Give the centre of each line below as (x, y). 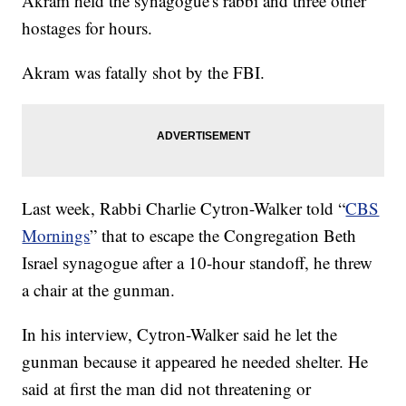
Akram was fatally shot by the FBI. (144, 72)
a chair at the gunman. (99, 290)
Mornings (56, 236)
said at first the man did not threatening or (167, 389)
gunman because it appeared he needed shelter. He (195, 362)
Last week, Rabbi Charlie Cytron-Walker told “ (184, 208)
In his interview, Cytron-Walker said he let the (180, 334)
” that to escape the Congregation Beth (223, 236)
